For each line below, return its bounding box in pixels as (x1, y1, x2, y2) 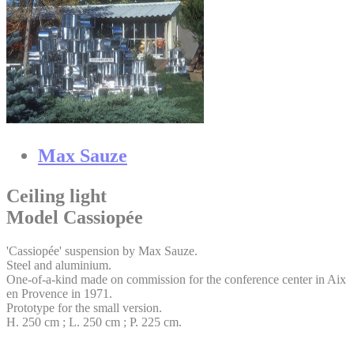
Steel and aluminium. (6, 258, 111, 273)
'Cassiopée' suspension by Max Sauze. (6, 244, 198, 258)
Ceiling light (6, 186, 107, 207)
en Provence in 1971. (6, 287, 112, 301)
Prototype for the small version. (6, 301, 162, 315)
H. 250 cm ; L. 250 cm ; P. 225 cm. (6, 315, 182, 330)
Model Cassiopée (6, 207, 143, 228)
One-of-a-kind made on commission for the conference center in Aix (6, 273, 346, 287)
